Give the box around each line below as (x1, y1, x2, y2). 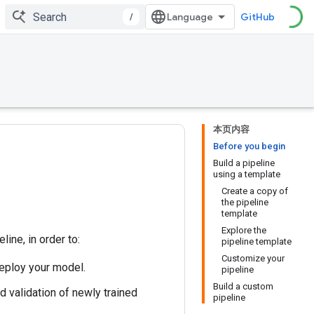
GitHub (240, 11, 275, 23)
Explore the (221, 225, 266, 235)
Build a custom (213, 281, 273, 292)
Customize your (221, 253, 285, 264)
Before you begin (213, 141, 285, 151)
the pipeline (221, 197, 268, 207)
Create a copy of (221, 186, 288, 196)
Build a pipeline (213, 158, 275, 168)
